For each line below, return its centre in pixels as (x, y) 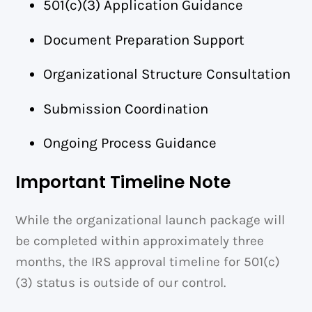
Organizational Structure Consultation (167, 74)
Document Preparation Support (144, 39)
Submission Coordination (126, 108)
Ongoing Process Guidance (130, 143)
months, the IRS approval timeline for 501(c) (148, 262)
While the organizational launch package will (150, 220)
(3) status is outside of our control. (121, 282)
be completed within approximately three (140, 241)
